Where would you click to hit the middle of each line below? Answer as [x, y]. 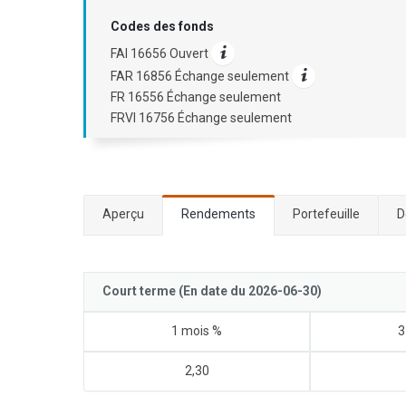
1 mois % [197, 331]
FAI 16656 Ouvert [161, 53]
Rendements [218, 214]
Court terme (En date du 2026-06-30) [212, 291]
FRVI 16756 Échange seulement [201, 118]
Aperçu [123, 214]
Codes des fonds [162, 26]
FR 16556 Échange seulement [196, 97]
